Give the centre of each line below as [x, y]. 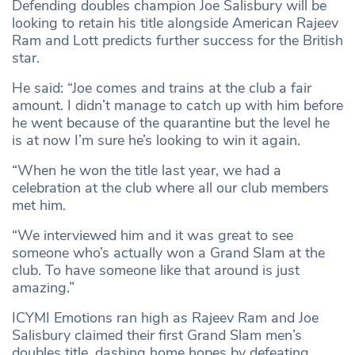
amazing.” [43, 287]
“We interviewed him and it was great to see [153, 235]
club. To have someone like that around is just [156, 270]
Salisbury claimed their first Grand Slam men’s [157, 335]
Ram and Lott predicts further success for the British [177, 40]
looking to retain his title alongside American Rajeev [175, 23]
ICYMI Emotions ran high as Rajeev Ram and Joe [165, 317]
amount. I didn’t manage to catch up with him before [177, 105]
